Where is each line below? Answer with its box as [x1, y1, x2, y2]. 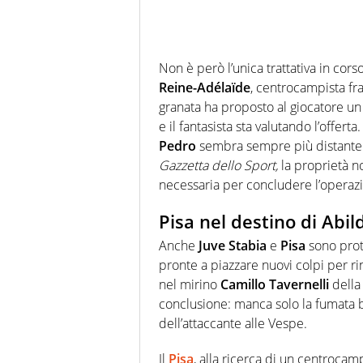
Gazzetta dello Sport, [159, 156, 278, 174]
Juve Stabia [199, 237, 267, 255]
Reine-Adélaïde [159, 78, 250, 96]
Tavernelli [269, 275, 329, 294]
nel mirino [159, 275, 220, 294]
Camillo [220, 275, 266, 294]
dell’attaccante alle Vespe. [159, 314, 307, 333]
